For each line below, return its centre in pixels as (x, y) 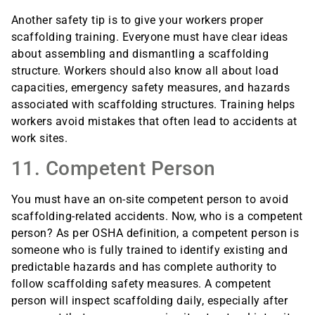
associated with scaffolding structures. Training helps (153, 104)
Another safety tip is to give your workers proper (137, 20)
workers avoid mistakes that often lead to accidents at (154, 121)
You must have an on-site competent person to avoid (150, 199)
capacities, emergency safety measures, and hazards (151, 87)
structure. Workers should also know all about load (145, 70)
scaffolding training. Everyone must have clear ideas (150, 37)
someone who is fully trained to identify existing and (150, 250)
